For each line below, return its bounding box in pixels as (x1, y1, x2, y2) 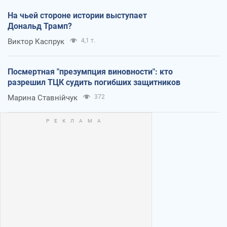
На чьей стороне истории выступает (8, 10, 147, 20)
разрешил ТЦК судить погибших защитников (8, 77, 180, 87)
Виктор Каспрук (8, 36, 64, 46)
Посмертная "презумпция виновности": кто (8, 66, 173, 77)
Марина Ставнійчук (8, 93, 78, 102)
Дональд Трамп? (8, 21, 72, 31)
